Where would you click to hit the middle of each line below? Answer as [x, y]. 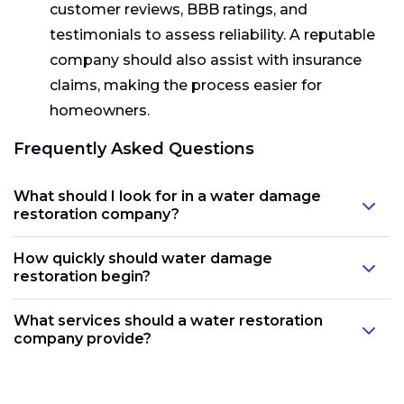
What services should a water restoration [168, 320]
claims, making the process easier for [186, 85]
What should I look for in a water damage [167, 196]
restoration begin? [82, 276]
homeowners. [100, 110]
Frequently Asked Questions [134, 148]
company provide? [83, 338]
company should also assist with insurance [206, 60]
